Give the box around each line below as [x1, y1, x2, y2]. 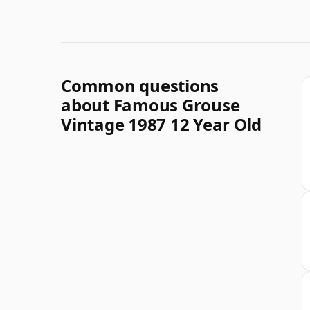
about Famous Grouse [61, 93, 240, 116]
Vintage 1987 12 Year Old [61, 112, 262, 136]
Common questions [61, 73, 219, 97]
